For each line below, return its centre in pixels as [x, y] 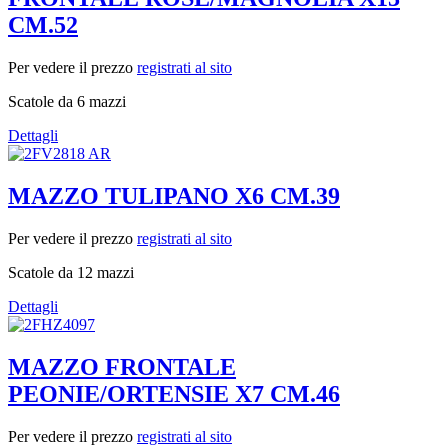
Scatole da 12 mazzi [71, 272]
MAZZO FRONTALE [122, 366]
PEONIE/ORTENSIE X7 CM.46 [174, 393]
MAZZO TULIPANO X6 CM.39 [174, 196]
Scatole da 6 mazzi [67, 102]
